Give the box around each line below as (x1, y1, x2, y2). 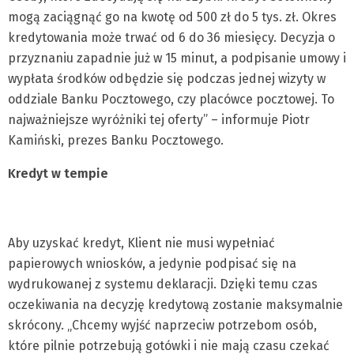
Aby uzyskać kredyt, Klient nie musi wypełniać (8, 235, 275, 250)
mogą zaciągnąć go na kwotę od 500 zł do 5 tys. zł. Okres (8, 9, 337, 24)
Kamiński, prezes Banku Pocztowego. (8, 133, 224, 148)
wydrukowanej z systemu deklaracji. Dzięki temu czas (8, 277, 318, 292)
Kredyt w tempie (8, 166, 108, 181)
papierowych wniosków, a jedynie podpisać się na (8, 256, 296, 271)
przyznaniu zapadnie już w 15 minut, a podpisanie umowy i (8, 51, 346, 66)
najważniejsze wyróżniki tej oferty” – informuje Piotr (8, 112, 310, 127)
